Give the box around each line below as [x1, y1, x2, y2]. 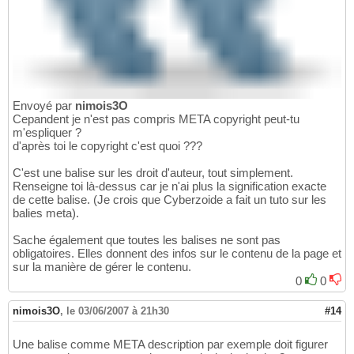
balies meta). [13, 206, 79, 220]
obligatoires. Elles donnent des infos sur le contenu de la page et [13, 247, 341, 261]
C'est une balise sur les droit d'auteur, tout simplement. [13, 166, 293, 180]
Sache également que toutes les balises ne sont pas [13, 233, 281, 247]
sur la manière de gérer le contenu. [13, 260, 191, 274]
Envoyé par [13, 99, 75, 113]
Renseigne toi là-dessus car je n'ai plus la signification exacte [13, 179, 326, 194]
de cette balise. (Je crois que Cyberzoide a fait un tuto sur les [13, 193, 326, 207]
